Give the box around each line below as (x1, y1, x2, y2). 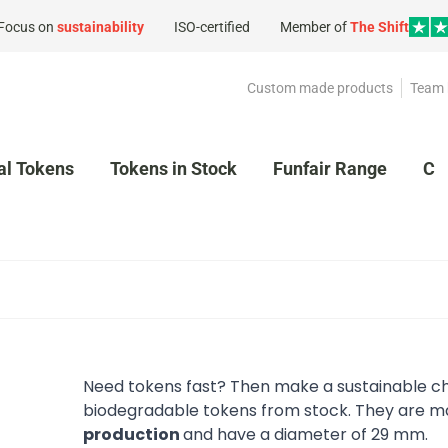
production (83, 423, 184, 446)
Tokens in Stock (110, 158, 237, 179)
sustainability (57, 18, 144, 35)
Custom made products (247, 80, 393, 96)
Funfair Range (273, 158, 387, 179)
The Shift (350, 18, 409, 35)
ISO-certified (174, 18, 250, 35)
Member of (280, 18, 350, 35)
